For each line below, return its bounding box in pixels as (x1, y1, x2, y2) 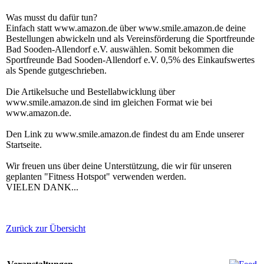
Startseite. (6, 140, 42, 150)
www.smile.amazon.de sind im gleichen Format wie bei (6, 97, 212, 108)
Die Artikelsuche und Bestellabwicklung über (6, 87, 175, 97)
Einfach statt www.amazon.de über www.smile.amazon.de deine (6, 23, 246, 34)
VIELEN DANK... (6, 182, 78, 193)
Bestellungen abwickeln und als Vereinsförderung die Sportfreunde (6, 34, 255, 44)
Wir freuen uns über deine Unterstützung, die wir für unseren (6, 161, 232, 171)
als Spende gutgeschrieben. (6, 65, 107, 76)
